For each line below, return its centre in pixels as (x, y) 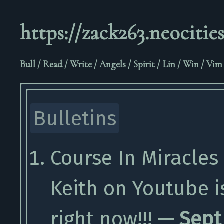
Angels (113, 64)
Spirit (144, 64)
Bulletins (75, 118)
